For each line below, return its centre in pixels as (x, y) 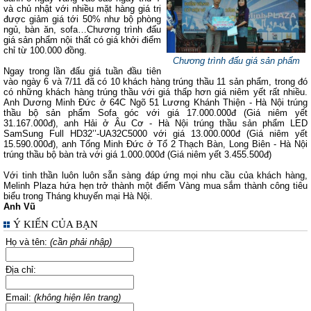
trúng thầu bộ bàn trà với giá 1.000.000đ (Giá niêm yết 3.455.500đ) (137, 154)
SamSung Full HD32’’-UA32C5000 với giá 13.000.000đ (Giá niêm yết (155, 134)
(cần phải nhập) (81, 242)
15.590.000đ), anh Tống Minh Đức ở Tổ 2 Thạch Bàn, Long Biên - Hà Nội (155, 144)
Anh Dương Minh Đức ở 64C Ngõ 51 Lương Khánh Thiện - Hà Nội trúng (155, 102)
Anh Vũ (19, 207)
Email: (20, 297)
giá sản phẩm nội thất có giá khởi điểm (82, 40)
